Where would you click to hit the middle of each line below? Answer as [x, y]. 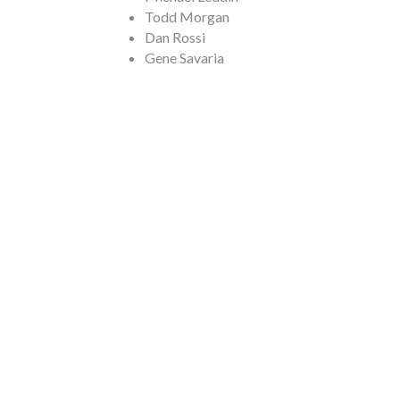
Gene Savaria [184, 58]
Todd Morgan [187, 17]
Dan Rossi [175, 37]
